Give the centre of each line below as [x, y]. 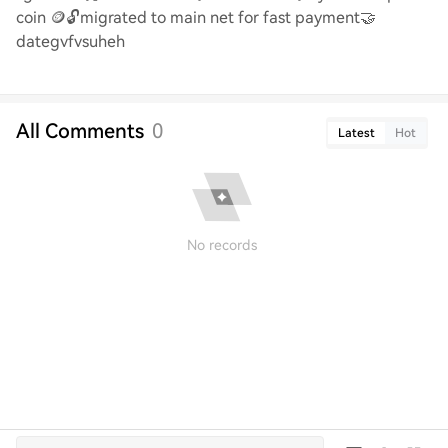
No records [222, 245]
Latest [356, 133]
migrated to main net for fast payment [220, 17]
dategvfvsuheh [70, 41]
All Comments [80, 131]
